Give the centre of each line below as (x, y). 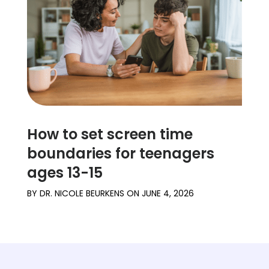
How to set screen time (110, 134)
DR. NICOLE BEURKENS (82, 194)
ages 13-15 (65, 173)
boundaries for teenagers (120, 154)
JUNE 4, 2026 (168, 194)
